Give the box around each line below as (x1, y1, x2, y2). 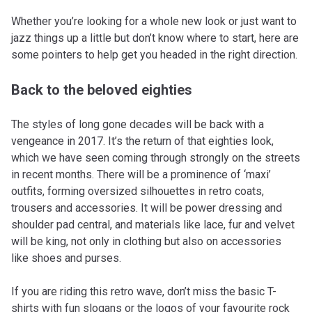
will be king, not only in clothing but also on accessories (11, 234, 281, 248)
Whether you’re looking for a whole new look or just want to (11, 14, 297, 28)
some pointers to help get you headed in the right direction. (11, 47, 297, 61)
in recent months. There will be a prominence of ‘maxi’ (11, 167, 271, 181)
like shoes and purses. (11, 251, 121, 265)
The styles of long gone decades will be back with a (11, 117, 264, 131)
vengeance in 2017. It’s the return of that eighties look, (11, 134, 274, 148)
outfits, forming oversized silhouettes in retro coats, (11, 184, 264, 198)
